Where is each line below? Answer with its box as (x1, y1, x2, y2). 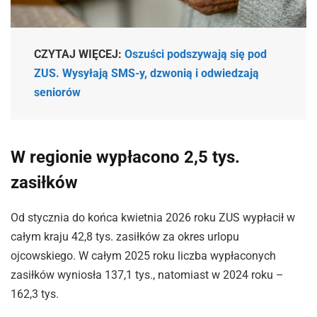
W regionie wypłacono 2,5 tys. (11, 147, 240, 168)
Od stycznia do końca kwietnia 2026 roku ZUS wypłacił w (11, 211, 295, 225)
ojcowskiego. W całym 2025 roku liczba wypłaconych (11, 249, 276, 263)
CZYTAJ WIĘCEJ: (34, 47, 125, 62)
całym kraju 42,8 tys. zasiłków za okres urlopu (11, 230, 239, 244)
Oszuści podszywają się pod (125, 47, 267, 62)
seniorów (34, 86, 81, 100)
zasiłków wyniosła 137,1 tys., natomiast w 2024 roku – (11, 268, 284, 282)
